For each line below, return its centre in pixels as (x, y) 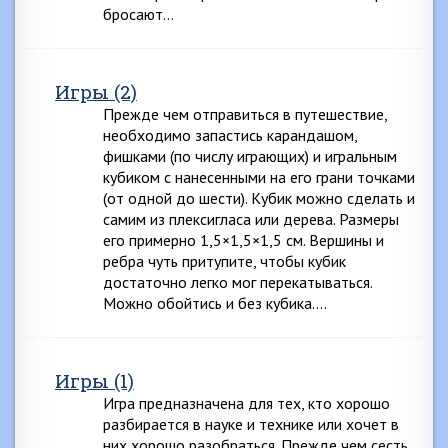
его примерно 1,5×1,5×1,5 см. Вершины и (243, 240)
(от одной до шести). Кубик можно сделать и (259, 198)
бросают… (138, 14)
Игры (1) (94, 380)
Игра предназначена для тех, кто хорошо (246, 403)
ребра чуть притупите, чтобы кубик (224, 261)
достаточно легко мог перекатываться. (237, 282)
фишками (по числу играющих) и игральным (250, 156)
